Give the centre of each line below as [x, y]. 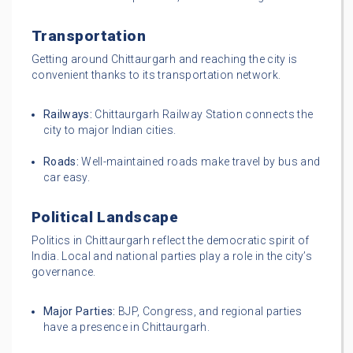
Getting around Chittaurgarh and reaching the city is [165, 59]
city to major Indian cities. [110, 130]
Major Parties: [80, 312]
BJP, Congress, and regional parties [209, 312]
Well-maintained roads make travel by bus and [200, 162]
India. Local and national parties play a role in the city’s [172, 256]
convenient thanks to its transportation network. [156, 75]
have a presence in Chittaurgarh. [126, 327]
